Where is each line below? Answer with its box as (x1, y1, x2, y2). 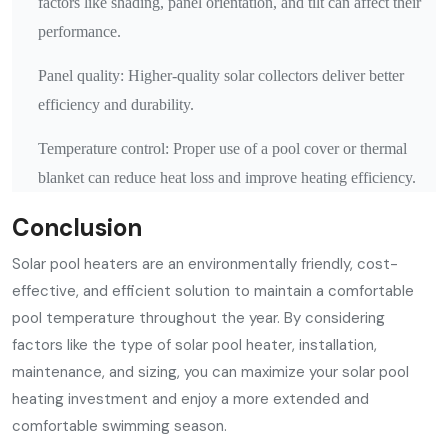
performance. (38, 23, 121, 40)
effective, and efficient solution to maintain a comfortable (12, 281, 414, 301)
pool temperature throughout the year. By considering (12, 308, 385, 328)
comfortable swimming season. (12, 416, 227, 436)
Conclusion (12, 212, 142, 243)
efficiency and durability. (38, 96, 194, 113)
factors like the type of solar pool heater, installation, (12, 335, 377, 355)
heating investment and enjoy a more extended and (12, 389, 369, 409)
